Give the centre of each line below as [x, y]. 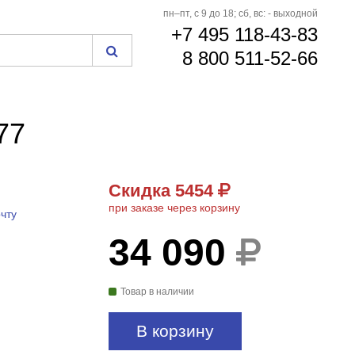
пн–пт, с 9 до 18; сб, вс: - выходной [241, 13]
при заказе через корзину [174, 208]
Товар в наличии [157, 292]
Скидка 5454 [163, 191]
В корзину [175, 331]
